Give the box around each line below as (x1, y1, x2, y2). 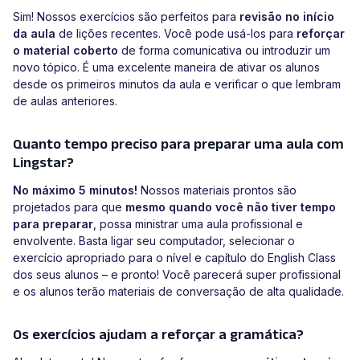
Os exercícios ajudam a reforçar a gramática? (13, 326, 304, 343)
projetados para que (13, 200, 125, 215)
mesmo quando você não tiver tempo (125, 200, 336, 215)
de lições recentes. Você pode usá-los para (55, 27, 297, 41)
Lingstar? (13, 154, 74, 171)
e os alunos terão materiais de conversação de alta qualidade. (13, 284, 344, 299)
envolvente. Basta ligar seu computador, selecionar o (13, 234, 295, 248)
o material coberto (13, 43, 118, 58)
